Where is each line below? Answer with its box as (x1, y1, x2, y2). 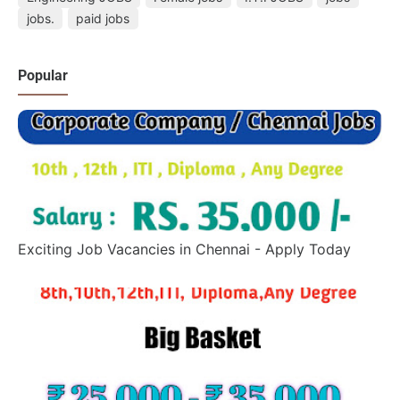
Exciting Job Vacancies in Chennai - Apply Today (18, 240, 351, 259)
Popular (18, 67, 68, 85)
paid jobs (76, 11, 130, 27)
